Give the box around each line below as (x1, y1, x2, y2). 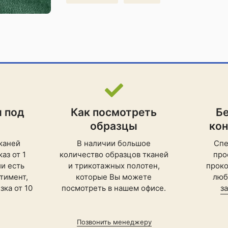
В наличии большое (77, 138, 151, 148)
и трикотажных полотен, (68, 161, 160, 170)
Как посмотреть (71, 106, 157, 119)
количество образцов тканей (59, 150, 168, 159)
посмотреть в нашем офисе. (62, 183, 166, 193)
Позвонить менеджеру (76, 218, 152, 226)
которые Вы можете (76, 172, 152, 182)
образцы (90, 120, 138, 132)
